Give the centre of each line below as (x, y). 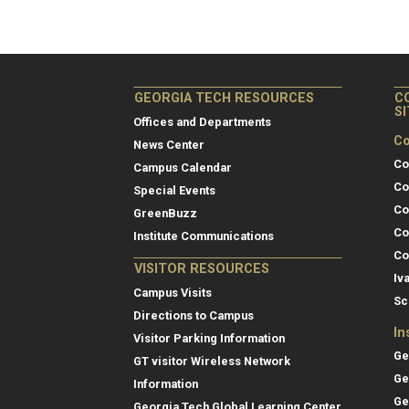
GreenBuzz (165, 214)
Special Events (174, 191)
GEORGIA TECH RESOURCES (224, 99)
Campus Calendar (183, 168)
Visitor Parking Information (209, 339)
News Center (169, 145)
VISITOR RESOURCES (202, 269)
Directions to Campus (194, 316)
